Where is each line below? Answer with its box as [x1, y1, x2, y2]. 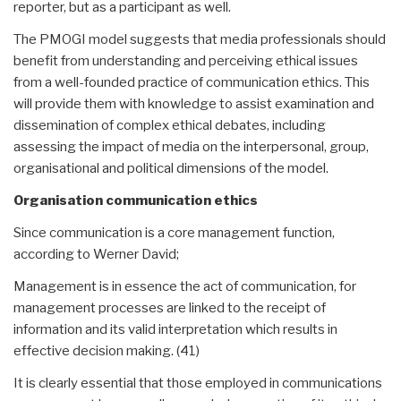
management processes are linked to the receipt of [13, 299, 326, 316]
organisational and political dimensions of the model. [13, 159, 328, 176]
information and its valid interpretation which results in [13, 320, 337, 337]
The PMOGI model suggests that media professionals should [13, 30, 386, 47]
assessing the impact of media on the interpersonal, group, [13, 138, 369, 155]
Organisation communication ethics [13, 192, 258, 209]
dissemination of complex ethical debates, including [13, 116, 326, 133]
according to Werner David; [13, 245, 179, 262]
